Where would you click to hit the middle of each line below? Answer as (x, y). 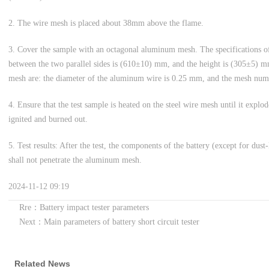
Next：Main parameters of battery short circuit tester (109, 222)
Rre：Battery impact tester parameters (84, 207)
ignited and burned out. (48, 119)
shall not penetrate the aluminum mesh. (75, 160)
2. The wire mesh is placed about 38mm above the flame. (106, 23)
